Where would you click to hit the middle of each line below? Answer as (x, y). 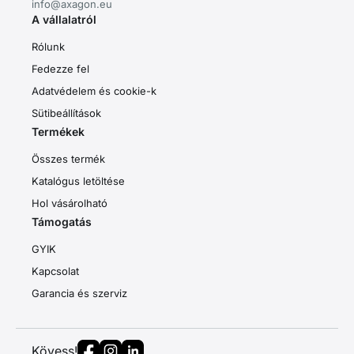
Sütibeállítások (66, 113)
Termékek (58, 131)
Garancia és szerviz (79, 293)
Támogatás (62, 221)
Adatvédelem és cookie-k (94, 90)
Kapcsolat (55, 271)
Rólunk (48, 46)
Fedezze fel (60, 68)
